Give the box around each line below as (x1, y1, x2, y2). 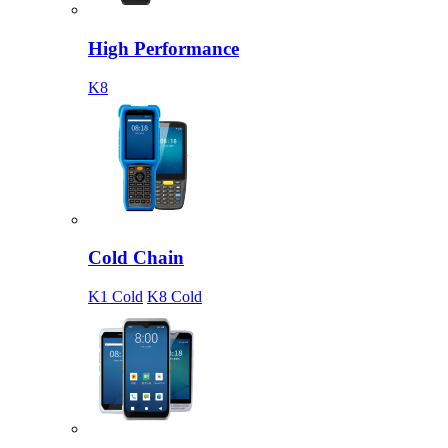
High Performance (88, 38, 239, 59)
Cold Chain (88, 247, 184, 269)
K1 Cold (88, 288, 143, 306)
